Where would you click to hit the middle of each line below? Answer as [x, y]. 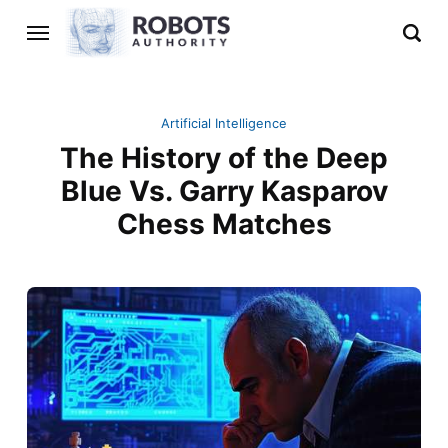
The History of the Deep [224, 158]
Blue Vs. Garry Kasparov [224, 191]
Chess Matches [224, 224]
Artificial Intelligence [224, 124]
